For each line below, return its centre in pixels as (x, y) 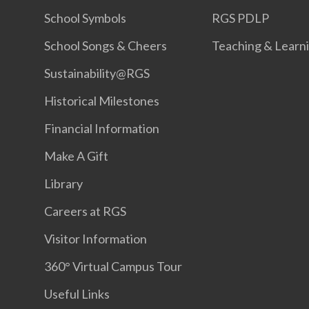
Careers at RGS (85, 211)
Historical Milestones (102, 101)
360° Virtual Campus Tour (113, 267)
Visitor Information (96, 239)
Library (63, 184)
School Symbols (85, 18)
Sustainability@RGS (97, 73)
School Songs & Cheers (106, 46)
